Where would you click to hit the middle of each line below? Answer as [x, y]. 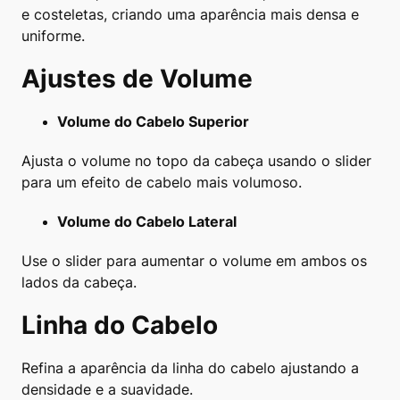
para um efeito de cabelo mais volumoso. [162, 182]
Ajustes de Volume [137, 79]
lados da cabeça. [79, 282]
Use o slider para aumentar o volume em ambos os [194, 261]
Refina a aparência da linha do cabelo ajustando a [190, 368]
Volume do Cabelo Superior [153, 121]
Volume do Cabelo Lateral [147, 221]
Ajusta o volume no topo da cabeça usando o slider [196, 161]
